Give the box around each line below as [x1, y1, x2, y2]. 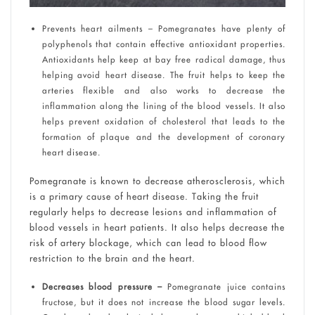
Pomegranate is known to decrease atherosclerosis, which [29, 174, 285, 186]
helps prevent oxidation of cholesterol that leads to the [41, 115, 286, 127]
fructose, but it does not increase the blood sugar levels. [41, 297, 286, 308]
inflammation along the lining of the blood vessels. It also [41, 100, 286, 111]
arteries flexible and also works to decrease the [41, 84, 286, 96]
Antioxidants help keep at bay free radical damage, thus [41, 53, 286, 65]
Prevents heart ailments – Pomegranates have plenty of [41, 22, 286, 34]
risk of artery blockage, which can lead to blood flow [29, 236, 267, 248]
